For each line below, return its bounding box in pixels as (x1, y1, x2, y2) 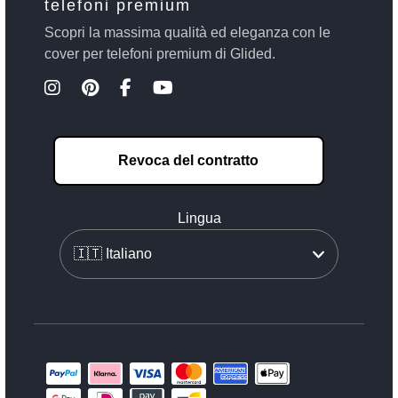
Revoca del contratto (118, 152, 259, 168)
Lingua (177, 210, 221, 226)
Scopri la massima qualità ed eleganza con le (44, 24, 330, 40)
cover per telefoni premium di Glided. (44, 45, 275, 61)
